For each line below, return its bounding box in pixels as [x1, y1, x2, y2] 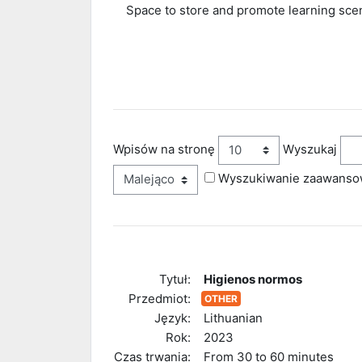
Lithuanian [204, 309, 263, 326]
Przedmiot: [128, 290, 191, 306]
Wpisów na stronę [113, 141, 215, 157]
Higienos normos [204, 271, 302, 287]
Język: [154, 309, 191, 326]
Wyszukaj [283, 141, 337, 157]
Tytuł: [159, 271, 191, 287]
